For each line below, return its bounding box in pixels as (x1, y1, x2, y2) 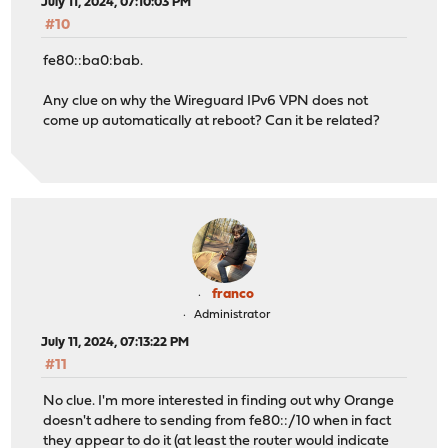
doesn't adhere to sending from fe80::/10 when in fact (43, 414, 392, 430)
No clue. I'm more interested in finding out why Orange (43, 394, 395, 410)
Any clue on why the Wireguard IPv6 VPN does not (43, 94, 369, 110)
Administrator (193, 308, 270, 321)
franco (212, 286, 254, 302)
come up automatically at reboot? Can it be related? (43, 114, 381, 130)
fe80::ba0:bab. (43, 54, 144, 70)
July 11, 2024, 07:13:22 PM (41, 335, 190, 349)
